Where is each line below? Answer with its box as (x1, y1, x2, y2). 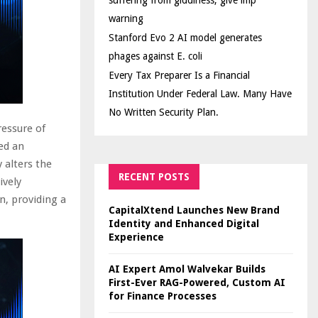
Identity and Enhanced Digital (109, 218, 259, 229)
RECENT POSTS (119, 171, 190, 182)
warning (109, 13, 143, 24)
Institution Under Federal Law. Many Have (109, 88, 292, 99)
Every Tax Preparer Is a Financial (109, 70, 250, 81)
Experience (109, 231, 164, 243)
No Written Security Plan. (109, 106, 219, 118)
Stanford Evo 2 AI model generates (109, 32, 262, 43)
